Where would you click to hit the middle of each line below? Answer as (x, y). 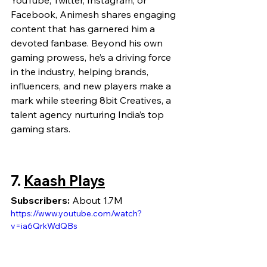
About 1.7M (96, 201)
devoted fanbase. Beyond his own (88, 43)
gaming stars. (41, 129)
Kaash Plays (64, 181)
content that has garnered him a (84, 29)
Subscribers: (40, 201)
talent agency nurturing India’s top (89, 115)
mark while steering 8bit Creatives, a (92, 100)
